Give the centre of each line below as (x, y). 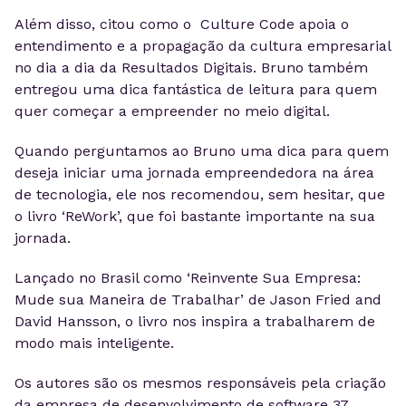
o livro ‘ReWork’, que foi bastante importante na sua (195, 216)
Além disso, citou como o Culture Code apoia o (182, 24)
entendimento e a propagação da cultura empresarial (203, 46)
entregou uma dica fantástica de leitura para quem (196, 89)
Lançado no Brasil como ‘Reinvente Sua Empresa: (188, 278)
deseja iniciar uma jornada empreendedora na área (194, 173)
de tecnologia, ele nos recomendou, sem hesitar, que (200, 194)
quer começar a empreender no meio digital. (172, 111)
